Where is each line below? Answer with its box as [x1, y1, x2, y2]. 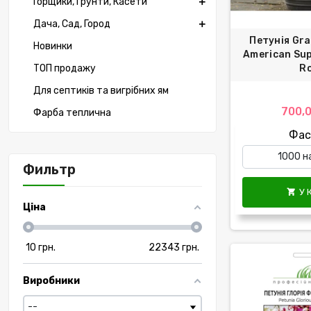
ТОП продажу [33, 62, 96, 75]
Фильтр [23, 162, 76, 178]
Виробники [23, 275, 80, 287]
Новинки [33, 40, 72, 53]
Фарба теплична [33, 107, 111, 119]
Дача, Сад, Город [33, 18, 110, 31]
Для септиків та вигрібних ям [33, 85, 169, 97]
